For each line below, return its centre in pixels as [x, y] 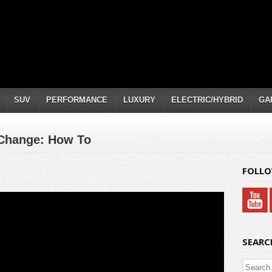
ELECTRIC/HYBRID [207, 100]
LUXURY [139, 100]
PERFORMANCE [77, 100]
